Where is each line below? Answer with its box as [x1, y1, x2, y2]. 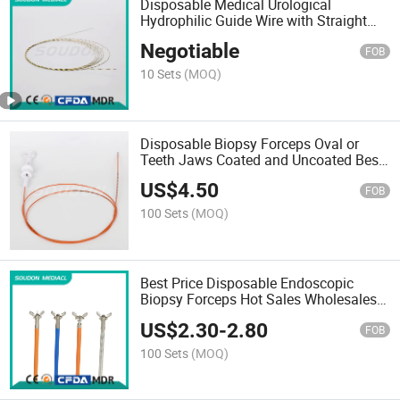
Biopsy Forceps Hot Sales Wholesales [140, 289, 378, 310]
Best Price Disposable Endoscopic [140, 273, 354, 294]
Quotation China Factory [140, 305, 295, 326]
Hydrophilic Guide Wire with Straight [140, 10, 368, 30]
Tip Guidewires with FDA [140, 26, 296, 46]
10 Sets [140, 64, 182, 82]
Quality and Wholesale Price [140, 165, 317, 186]
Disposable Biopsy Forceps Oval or [140, 133, 360, 154]
